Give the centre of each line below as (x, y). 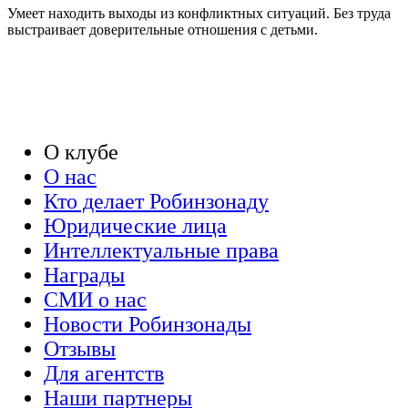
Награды (84, 275)
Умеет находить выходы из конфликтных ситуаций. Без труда (199, 14)
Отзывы (80, 349)
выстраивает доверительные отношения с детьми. (163, 30)
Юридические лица (135, 226)
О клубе (81, 153)
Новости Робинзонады (148, 325)
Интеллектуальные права (161, 251)
